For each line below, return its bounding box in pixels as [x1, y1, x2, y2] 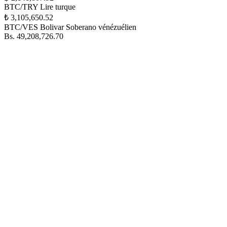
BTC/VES [4, 23, 38, 31]
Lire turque [40, 3, 75, 11]
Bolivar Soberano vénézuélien [40, 23, 136, 31]
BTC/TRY [4, 3, 38, 11]
